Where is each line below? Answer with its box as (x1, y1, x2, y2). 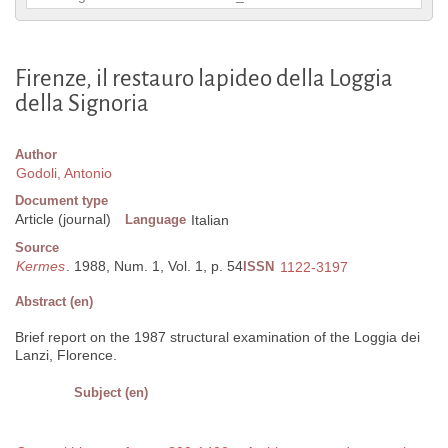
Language (125, 212, 186, 228)
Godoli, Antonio (16, 165, 112, 182)
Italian (191, 212, 229, 229)
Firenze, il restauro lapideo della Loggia (15, 66, 393, 92)
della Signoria (15, 91, 149, 117)
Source (15, 240, 59, 256)
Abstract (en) (15, 294, 93, 310)
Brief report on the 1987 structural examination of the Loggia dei (15, 329, 420, 346)
